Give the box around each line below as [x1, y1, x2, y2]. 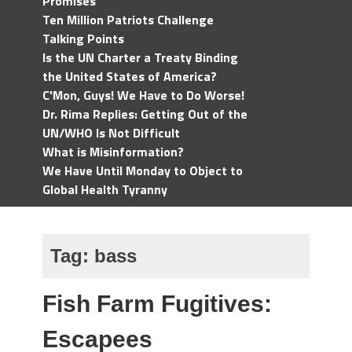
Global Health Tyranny [42, 180, 167, 199]
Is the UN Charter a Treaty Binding [42, 48, 238, 67]
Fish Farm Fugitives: [42, 291, 272, 317]
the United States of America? [42, 67, 217, 86]
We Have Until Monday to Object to [42, 161, 243, 180]
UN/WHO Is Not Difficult [42, 123, 180, 142]
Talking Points [42, 29, 124, 48]
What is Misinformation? [42, 142, 184, 161]
